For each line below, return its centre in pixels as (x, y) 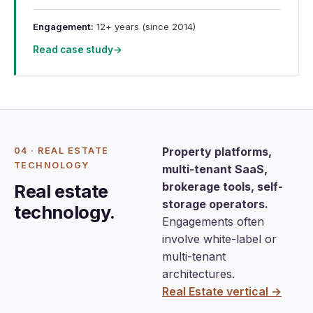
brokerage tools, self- (223, 186)
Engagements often (213, 221)
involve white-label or (219, 239)
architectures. (198, 274)
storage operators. (215, 204)
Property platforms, (217, 151)
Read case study (73, 49)
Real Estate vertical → (222, 291)
